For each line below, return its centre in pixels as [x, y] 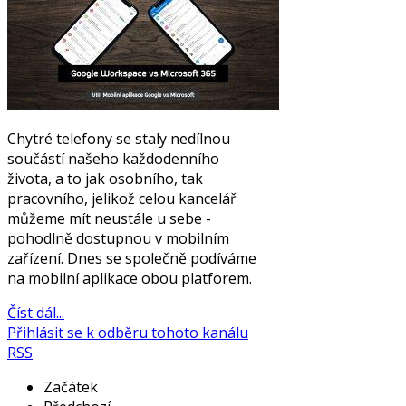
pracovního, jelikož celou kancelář [122, 199]
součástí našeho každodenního [113, 159]
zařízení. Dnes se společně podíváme [132, 259]
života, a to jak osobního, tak [105, 179]
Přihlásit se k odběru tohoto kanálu [128, 333]
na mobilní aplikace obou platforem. [130, 279]
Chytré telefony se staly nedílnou [119, 139]
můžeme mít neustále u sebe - [109, 219]
